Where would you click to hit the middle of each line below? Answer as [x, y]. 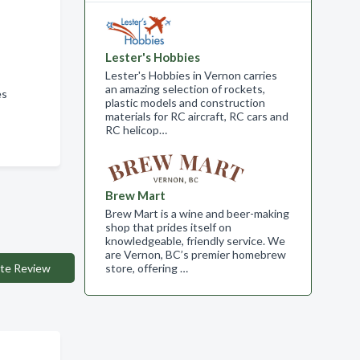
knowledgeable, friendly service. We [195, 241]
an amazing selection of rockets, [185, 89]
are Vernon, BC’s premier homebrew [195, 254]
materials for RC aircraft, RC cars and [196, 116]
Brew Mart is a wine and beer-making [197, 213]
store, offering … [146, 268]
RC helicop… [136, 130]
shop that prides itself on [168, 227]
